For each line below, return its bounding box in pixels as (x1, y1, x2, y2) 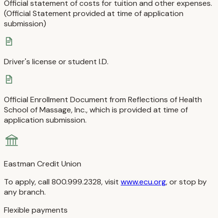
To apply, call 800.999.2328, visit (4, 177, 119, 187)
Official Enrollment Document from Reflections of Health (4, 94, 202, 105)
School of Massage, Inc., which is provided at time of (4, 105, 188, 115)
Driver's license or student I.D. (4, 56, 109, 67)
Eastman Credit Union (4, 159, 81, 169)
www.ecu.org (121, 177, 166, 187)
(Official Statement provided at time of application (4, 8, 183, 19)
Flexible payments (4, 205, 68, 216)
